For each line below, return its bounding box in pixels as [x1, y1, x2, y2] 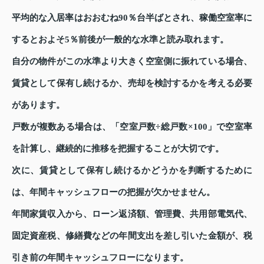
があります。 [12, 100, 65, 110]
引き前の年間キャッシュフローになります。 [12, 253, 189, 263]
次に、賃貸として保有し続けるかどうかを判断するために [12, 166, 252, 176]
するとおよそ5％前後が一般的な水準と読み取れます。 [12, 35, 229, 45]
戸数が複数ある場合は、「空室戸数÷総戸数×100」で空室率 [12, 122, 252, 132]
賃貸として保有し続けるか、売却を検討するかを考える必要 [12, 78, 252, 88]
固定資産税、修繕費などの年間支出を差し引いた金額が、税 [12, 231, 252, 241]
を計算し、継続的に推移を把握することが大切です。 [12, 144, 224, 154]
